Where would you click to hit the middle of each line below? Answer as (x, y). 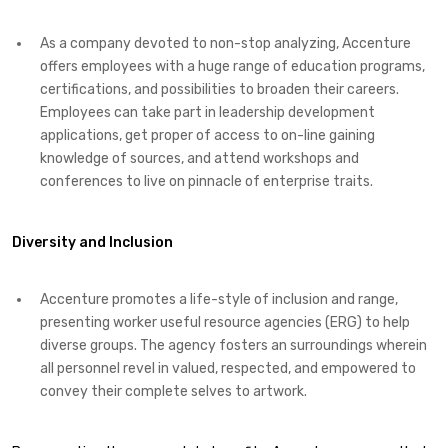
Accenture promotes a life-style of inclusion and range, (219, 300)
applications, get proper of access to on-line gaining (207, 135)
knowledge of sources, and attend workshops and (199, 158)
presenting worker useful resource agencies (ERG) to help (225, 323)
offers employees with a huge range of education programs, (232, 66)
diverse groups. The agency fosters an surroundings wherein (233, 346)
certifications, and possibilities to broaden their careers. (221, 89)
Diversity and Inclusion (92, 242)
